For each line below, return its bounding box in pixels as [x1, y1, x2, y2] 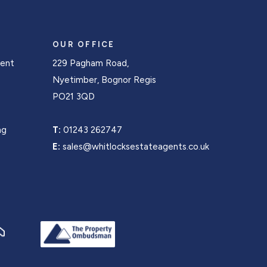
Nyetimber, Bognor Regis [52, 74, 157, 85]
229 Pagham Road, [52, 58, 129, 69]
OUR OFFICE [52, 40, 115, 49]
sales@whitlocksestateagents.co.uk [63, 141, 210, 152]
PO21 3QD [52, 91, 95, 102]
